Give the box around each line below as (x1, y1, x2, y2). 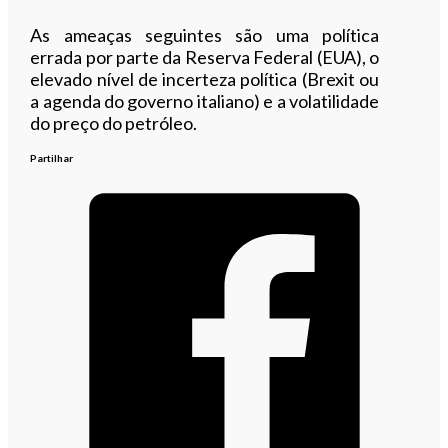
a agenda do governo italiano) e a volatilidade (30, 89, 379, 112)
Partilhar (30, 151, 74, 164)
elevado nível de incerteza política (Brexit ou (30, 67, 379, 90)
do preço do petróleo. (30, 111, 198, 134)
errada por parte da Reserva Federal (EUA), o (30, 45, 379, 68)
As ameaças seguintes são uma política (30, 23, 379, 46)
